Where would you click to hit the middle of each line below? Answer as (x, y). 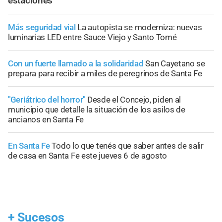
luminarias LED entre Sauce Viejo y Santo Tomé (92, 37)
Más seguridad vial (42, 27)
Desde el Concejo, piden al (134, 99)
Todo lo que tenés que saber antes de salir (128, 145)
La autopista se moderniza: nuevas (140, 27)
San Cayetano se (175, 63)
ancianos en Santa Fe (46, 119)
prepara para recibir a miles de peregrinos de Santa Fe (105, 73)
